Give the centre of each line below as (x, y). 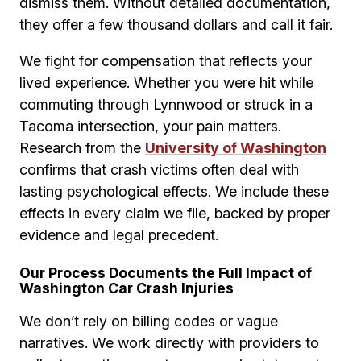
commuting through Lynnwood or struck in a (166, 105)
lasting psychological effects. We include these (174, 192)
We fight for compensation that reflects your (166, 61)
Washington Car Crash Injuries (127, 288)
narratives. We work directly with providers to (169, 343)
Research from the (82, 148)
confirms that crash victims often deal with (159, 170)
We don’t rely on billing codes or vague (149, 322)
